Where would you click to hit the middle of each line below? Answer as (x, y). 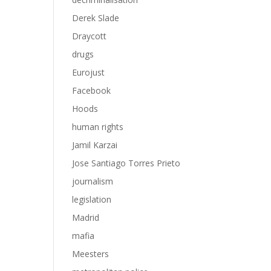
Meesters (91, 254)
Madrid (86, 217)
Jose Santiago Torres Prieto (126, 163)
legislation (92, 199)
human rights (98, 127)
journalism (93, 181)
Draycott (90, 36)
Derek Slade (96, 18)
